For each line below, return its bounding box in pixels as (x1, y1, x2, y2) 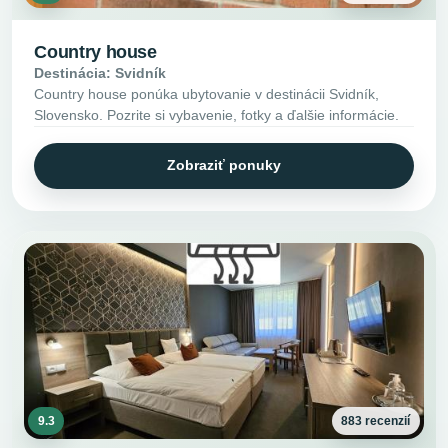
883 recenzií (341, 414, 411, 428)
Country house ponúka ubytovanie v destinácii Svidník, (34, 86, 380, 103)
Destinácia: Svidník (34, 65, 167, 82)
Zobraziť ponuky (167, 157, 281, 174)
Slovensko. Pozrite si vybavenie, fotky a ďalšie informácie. (34, 107, 400, 124)
